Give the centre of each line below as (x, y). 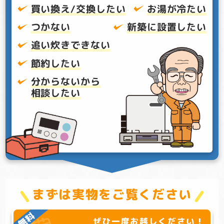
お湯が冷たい (177, 8)
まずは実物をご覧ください (112, 194)
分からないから (66, 81)
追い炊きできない (71, 45)
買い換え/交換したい (78, 8)
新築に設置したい (167, 26)
